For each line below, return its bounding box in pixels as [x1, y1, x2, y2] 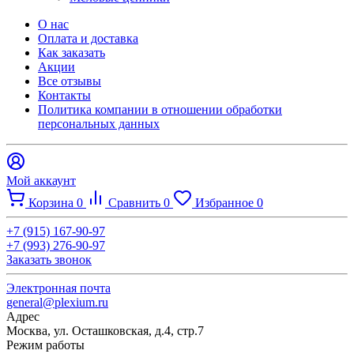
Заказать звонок [6, 252, 92, 266]
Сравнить [108, 195, 164, 209]
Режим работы [6, 337, 85, 352]
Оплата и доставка [38, 31, 138, 45]
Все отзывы [38, 73, 101, 88]
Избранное [195, 195, 257, 209]
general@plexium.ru [6, 295, 108, 309]
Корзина [28, 195, 77, 209]
